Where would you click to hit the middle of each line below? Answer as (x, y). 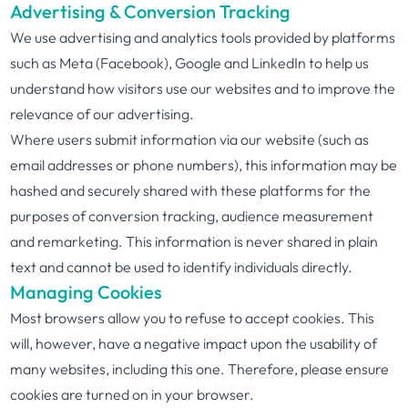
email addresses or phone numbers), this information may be (204, 165)
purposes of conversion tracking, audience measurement (192, 216)
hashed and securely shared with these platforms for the (191, 190)
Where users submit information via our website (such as (190, 139)
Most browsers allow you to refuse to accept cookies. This (193, 318)
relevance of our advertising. (102, 114)
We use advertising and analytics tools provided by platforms (203, 37)
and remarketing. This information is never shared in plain (194, 241)
